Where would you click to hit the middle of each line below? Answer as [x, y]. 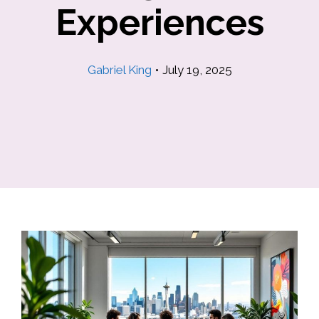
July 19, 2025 [197, 70]
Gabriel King [119, 70]
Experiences [159, 22]
